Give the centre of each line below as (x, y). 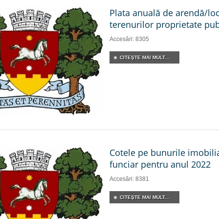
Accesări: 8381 (129, 179)
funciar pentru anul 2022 (160, 164)
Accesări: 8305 (129, 39)
